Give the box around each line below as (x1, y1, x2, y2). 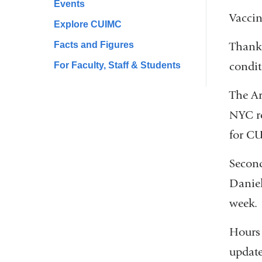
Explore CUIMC (54, 19, 122, 29)
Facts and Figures (54, 39, 134, 50)
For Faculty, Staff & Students (54, 60, 181, 70)
